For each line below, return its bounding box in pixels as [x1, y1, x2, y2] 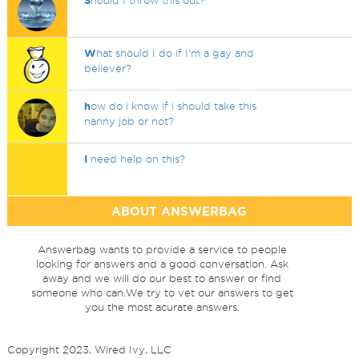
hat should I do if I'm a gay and [96, 47, 255, 58]
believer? [84, 63, 132, 74]
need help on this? [87, 153, 186, 164]
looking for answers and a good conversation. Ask [35, 258, 288, 269]
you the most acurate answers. [84, 301, 240, 313]
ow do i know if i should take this [91, 100, 257, 111]
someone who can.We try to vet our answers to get [30, 287, 293, 298]
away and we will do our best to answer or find [42, 272, 282, 284]
